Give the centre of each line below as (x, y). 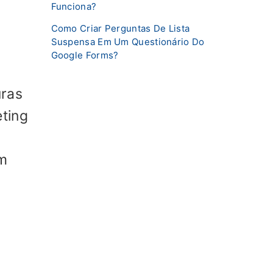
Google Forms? (85, 55)
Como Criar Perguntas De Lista (120, 28)
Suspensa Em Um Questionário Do (128, 41)
